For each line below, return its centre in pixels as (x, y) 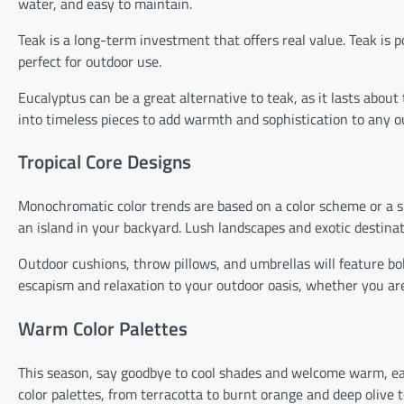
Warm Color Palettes (103, 328)
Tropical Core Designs (105, 162)
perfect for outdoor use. (90, 61)
